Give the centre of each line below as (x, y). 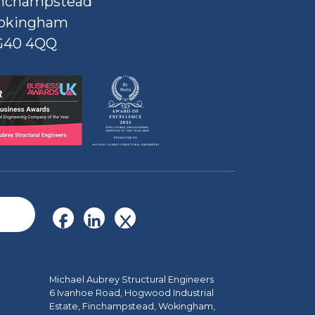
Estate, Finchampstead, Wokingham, (132, 306)
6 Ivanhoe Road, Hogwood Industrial (131, 293)
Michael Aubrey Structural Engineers (131, 279)
